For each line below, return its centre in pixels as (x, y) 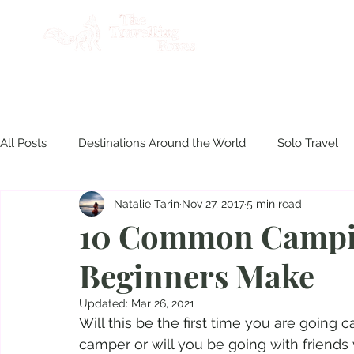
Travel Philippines (202, 206)
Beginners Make (197, 275)
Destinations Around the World (162, 143)
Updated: (105, 303)
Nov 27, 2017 (213, 203)
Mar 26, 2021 (163, 303)
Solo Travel (308, 143)
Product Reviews (77, 206)
